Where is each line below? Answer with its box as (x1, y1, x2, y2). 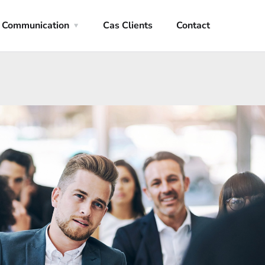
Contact (176, 19, 211, 32)
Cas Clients (103, 19, 153, 32)
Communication (2, 19, 70, 32)
